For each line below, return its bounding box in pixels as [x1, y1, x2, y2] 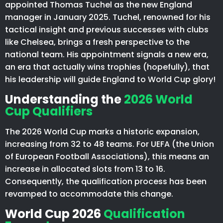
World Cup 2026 [5, 205, 104, 222]
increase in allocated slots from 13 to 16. [5, 163, 165, 175]
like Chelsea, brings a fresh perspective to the [5, 36, 190, 48]
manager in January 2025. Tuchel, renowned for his [5, 11, 211, 23]
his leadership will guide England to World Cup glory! [5, 73, 216, 85]
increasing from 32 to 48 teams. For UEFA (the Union [5, 138, 214, 150]
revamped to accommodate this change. [5, 188, 173, 200]
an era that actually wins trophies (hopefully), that [5, 61, 210, 73]
